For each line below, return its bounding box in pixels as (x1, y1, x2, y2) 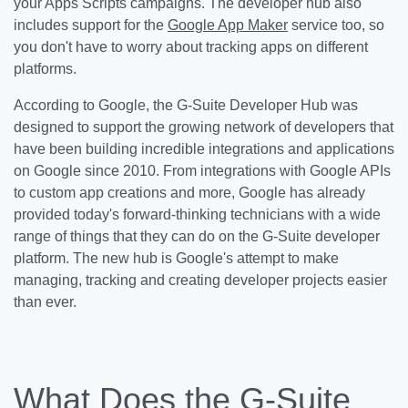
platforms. (14, 61, 76, 76)
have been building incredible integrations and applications (14, 141, 394, 157)
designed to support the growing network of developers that (14, 119, 393, 135)
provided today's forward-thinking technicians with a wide (14, 207, 381, 222)
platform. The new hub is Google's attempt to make (14, 250, 339, 266)
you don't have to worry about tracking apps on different (14, 39, 368, 55)
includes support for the (14, 17, 168, 33)
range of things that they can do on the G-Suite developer (14, 229, 380, 244)
